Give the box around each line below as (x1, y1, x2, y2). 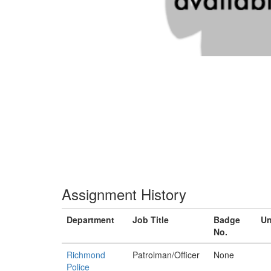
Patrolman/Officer (132, 249, 200, 261)
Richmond (67, 249, 105, 261)
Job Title (132, 214, 169, 226)
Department (67, 214, 114, 226)
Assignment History (62, 183, 186, 204)
